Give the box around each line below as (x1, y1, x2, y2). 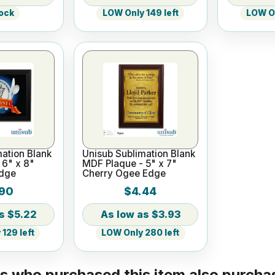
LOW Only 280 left (101, 228, 180, 238)
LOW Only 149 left (102, 8, 179, 18)
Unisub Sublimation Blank (82, 148, 196, 160)
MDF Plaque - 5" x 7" (82, 158, 177, 170)
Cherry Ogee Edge (82, 168, 166, 180)
